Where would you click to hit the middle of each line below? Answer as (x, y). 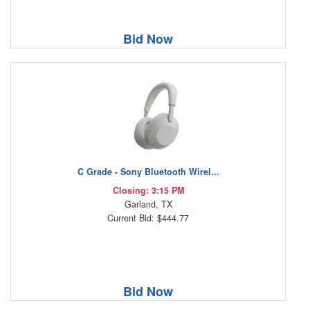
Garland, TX (148, 204)
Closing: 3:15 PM (148, 191)
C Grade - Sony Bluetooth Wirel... (148, 172)
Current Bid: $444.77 (148, 218)
